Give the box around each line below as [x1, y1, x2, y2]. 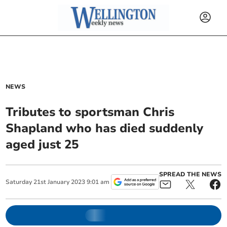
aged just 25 [6, 136, 79, 153]
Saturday [6, 178, 32, 186]
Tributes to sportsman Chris [6, 104, 175, 120]
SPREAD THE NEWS [159, 170, 221, 178]
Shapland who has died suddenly [6, 120, 204, 136]
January [48, 178, 70, 186]
